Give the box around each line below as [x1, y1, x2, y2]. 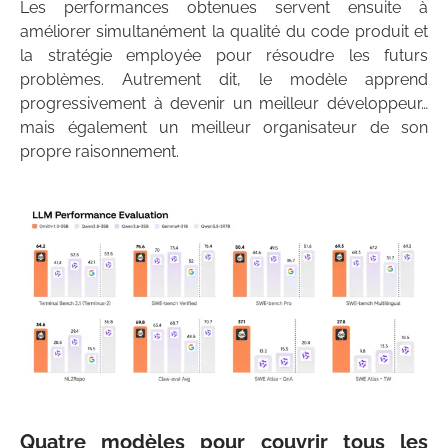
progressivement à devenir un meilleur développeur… [20, 94, 428, 114]
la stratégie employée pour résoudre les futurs [20, 46, 428, 66]
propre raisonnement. [20, 142, 179, 162]
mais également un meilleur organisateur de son [20, 118, 428, 138]
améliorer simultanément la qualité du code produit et [20, 22, 428, 42]
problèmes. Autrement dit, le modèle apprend [20, 70, 428, 90]
